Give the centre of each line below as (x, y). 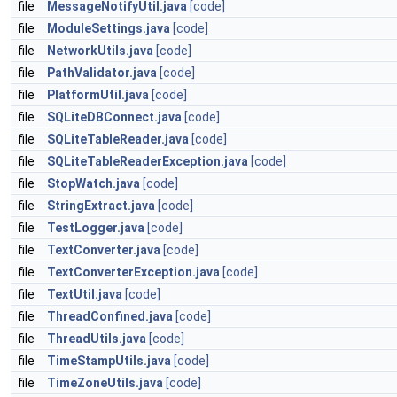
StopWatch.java (93, 183)
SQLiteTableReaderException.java (148, 161)
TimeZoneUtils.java (105, 383)
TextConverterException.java (133, 272)
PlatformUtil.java (98, 95)
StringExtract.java (101, 206)
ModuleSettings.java (109, 28)
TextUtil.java (85, 294)
